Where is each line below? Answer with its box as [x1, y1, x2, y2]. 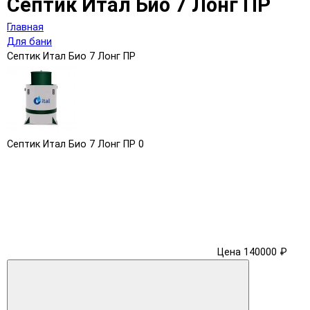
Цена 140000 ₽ [217, 246, 287, 258]
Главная [7, 21, 44, 33]
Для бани [7, 35, 52, 48]
